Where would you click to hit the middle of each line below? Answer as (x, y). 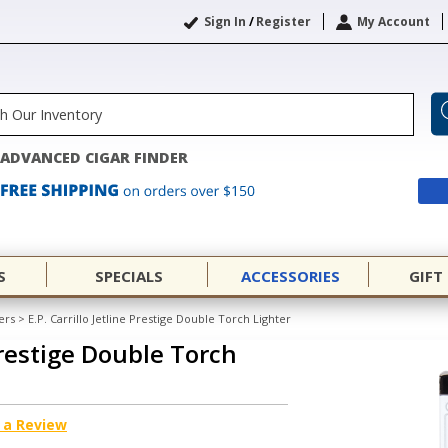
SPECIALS (129, 276)
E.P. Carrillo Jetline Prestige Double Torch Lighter (159, 318)
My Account (393, 21)
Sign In (225, 21)
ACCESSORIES (290, 276)
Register (283, 21)
